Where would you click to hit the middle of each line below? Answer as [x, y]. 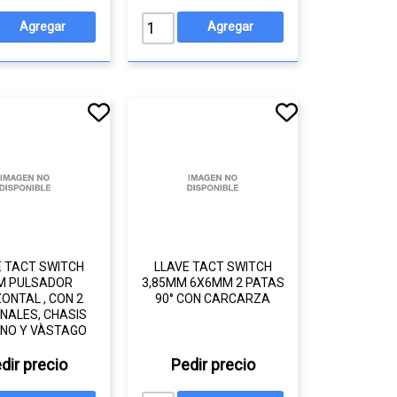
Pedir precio [213, 365]
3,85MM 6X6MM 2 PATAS [213, 283]
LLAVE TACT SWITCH [213, 267]
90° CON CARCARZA [213, 299]
